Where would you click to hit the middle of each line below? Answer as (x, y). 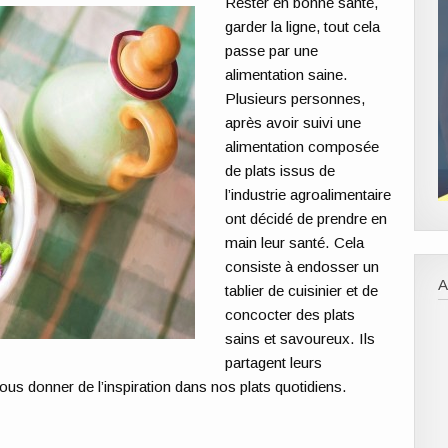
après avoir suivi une (293, 122)
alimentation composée (302, 146)
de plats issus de (280, 170)
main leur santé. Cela (295, 242)
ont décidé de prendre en (306, 218)
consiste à (261, 266)
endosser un (338, 266)
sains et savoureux (288, 338)
